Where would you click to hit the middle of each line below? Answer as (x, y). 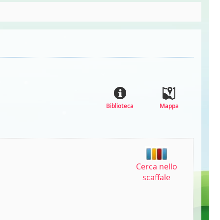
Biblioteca (120, 106)
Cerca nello (156, 167)
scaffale (157, 178)
